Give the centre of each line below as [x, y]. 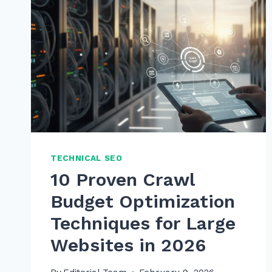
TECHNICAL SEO [87, 158]
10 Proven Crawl [122, 179]
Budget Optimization [143, 201]
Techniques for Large [143, 223]
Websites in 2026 [128, 245]
